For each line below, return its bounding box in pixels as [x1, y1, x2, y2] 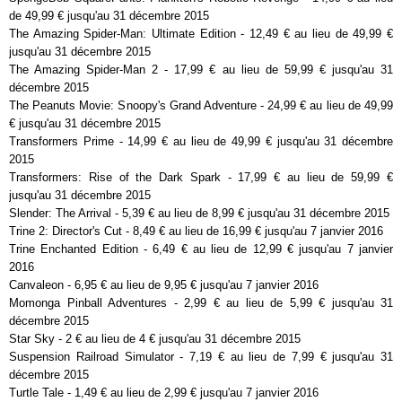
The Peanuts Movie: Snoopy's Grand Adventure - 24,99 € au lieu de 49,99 [9, 99, 393, 113]
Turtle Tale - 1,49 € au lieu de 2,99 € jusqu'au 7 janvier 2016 [9, 386, 319, 400]
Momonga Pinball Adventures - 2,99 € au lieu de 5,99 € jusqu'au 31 [9, 296, 393, 310]
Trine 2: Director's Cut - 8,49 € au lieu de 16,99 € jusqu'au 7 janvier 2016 [9, 224, 383, 239]
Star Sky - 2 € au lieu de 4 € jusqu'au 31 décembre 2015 [9, 332, 301, 346]
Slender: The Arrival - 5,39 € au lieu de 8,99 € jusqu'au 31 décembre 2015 [9, 206, 389, 221]
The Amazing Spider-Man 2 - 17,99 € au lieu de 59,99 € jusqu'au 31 [9, 63, 393, 77]
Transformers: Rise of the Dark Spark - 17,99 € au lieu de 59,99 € [9, 170, 393, 185]
